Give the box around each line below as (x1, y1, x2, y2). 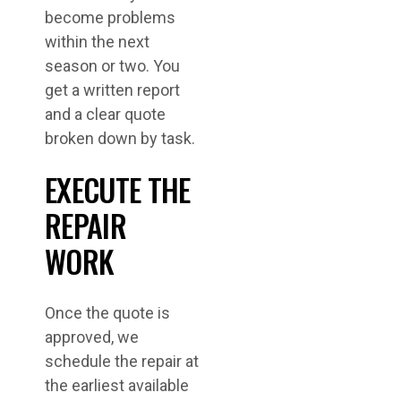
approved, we (45, 328, 139, 346)
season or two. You (45, 56, 180, 75)
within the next (45, 32, 149, 51)
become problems (45, 8, 175, 27)
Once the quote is (45, 303, 170, 322)
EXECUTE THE (45, 166, 191, 212)
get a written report (45, 81, 180, 99)
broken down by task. (45, 129, 195, 148)
